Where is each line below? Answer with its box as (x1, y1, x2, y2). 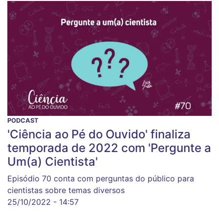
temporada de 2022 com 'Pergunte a (7, 141, 211, 155)
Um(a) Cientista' (7, 154, 98, 169)
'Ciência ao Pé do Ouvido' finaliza (7, 127, 191, 142)
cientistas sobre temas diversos (7, 185, 125, 196)
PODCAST (7, 117, 39, 125)
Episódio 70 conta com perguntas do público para (7, 174, 194, 184)
